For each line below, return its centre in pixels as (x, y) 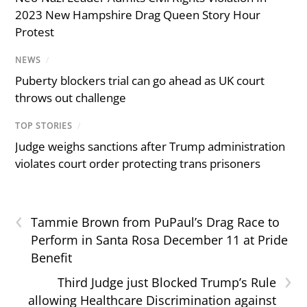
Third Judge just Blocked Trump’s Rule (167, 283)
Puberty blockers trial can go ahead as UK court (140, 80)
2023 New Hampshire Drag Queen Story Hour (138, 14)
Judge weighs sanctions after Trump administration (150, 147)
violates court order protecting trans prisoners (138, 164)
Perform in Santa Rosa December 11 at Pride (160, 240)
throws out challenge (71, 97)
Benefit (52, 258)
